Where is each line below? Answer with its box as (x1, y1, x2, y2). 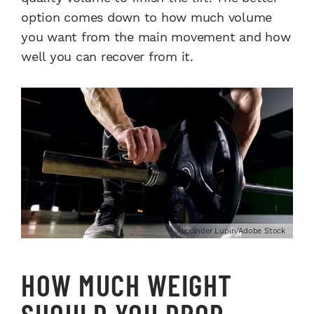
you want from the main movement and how (21, 29, 291, 44)
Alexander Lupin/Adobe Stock (177, 226, 285, 235)
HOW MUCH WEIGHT (21, 266, 233, 302)
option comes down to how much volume (21, 9, 272, 25)
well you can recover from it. (21, 48, 193, 64)
